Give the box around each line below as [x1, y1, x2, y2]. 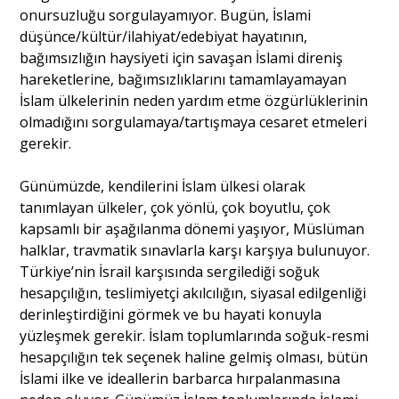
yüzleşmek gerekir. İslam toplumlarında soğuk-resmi [20, 326, 370, 346]
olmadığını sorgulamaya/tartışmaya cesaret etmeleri [20, 112, 368, 133]
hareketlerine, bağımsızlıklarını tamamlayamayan [20, 69, 347, 90]
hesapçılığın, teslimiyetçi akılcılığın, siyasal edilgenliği [20, 283, 367, 304]
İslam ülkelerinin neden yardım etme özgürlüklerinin [20, 91, 369, 111]
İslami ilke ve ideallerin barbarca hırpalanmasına [20, 369, 341, 389]
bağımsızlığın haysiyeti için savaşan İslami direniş [20, 48, 344, 69]
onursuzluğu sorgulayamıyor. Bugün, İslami [20, 5, 312, 26]
